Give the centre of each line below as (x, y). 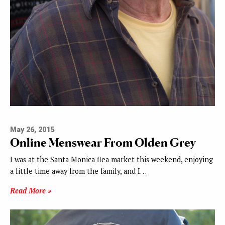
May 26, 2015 (32, 130)
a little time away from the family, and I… (78, 171)
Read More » (31, 191)
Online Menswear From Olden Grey (103, 143)
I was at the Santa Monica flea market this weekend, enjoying (111, 160)
